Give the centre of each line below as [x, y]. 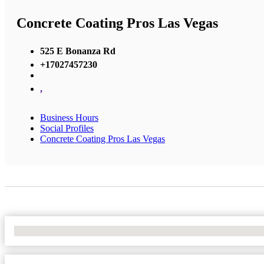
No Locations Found [53, 230]
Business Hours [69, 117]
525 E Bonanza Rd [78, 51]
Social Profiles [67, 128]
